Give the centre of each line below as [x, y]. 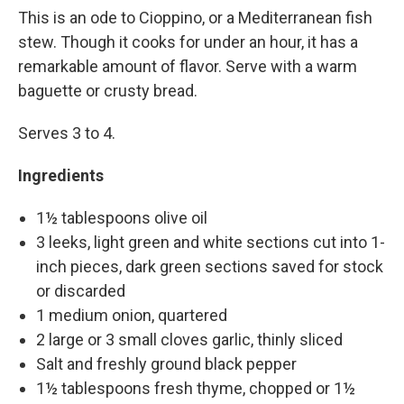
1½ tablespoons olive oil [122, 218]
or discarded [81, 291]
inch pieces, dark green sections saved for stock [210, 267]
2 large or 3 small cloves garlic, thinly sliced [189, 340]
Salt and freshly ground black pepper [166, 364]
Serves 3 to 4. [67, 133]
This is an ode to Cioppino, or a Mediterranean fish [195, 18]
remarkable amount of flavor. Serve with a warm [188, 67]
